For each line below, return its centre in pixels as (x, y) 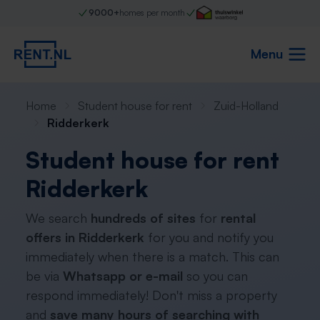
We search (58, 218)
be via (44, 276)
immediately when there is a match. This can (152, 256)
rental (238, 218)
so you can (215, 276)
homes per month (152, 12)
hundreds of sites (143, 218)
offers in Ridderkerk (85, 237)
